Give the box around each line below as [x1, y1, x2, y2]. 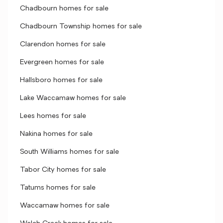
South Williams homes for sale [20, 148, 119, 156]
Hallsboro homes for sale [20, 77, 103, 84]
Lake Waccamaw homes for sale [20, 95, 126, 102]
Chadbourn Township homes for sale [20, 23, 142, 30]
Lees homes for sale [20, 112, 86, 120]
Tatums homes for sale [20, 184, 96, 192]
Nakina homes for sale [20, 130, 93, 138]
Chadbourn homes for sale [20, 5, 109, 12]
